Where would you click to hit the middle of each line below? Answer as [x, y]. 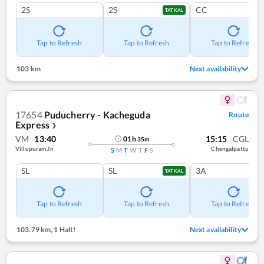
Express [32, 124]
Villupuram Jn [34, 148]
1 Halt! [64, 229]
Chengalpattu [230, 148]
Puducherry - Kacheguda [97, 114]
